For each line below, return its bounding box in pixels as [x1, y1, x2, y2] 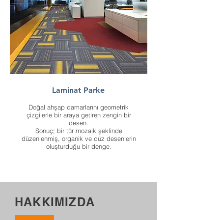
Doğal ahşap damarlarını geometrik [28, 103, 129, 111]
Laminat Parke [52, 85, 105, 95]
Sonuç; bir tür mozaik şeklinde [35, 127, 122, 135]
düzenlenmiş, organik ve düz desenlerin [21, 135, 136, 142]
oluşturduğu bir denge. [46, 142, 111, 150]
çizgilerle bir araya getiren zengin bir [26, 111, 131, 119]
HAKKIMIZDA [15, 195, 95, 209]
